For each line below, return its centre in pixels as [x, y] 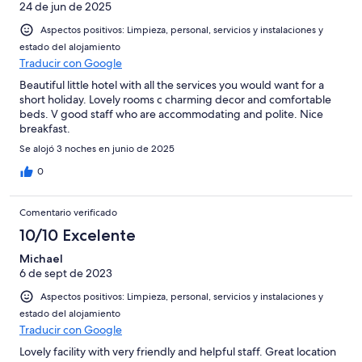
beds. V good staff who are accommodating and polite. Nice [171, 114]
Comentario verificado [68, 212]
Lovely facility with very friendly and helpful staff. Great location [178, 351]
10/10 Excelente [78, 235]
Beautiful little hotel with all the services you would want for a [172, 84]
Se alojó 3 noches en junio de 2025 [97, 148]
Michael [41, 258]
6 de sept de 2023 [66, 273]
